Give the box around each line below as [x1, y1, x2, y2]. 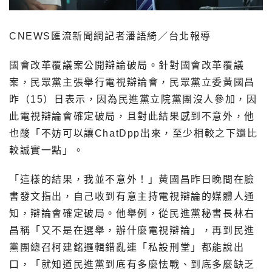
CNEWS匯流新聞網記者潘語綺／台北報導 [9, 31, 211, 42]
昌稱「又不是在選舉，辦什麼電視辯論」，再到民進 [9, 225, 255, 236]
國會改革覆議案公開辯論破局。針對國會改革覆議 [9, 60, 245, 71]
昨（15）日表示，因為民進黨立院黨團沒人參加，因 [9, 94, 257, 105]
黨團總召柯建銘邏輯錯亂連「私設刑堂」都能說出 [9, 242, 245, 253]
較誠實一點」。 [9, 145, 84, 156]
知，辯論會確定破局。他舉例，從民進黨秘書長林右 [9, 208, 255, 219]
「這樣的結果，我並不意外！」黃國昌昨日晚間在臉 [9, 174, 255, 185]
